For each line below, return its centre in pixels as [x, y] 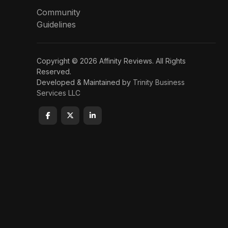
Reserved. [54, 71]
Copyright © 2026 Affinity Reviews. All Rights [111, 61]
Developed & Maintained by [85, 82]
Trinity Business [159, 82]
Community [59, 12]
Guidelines [56, 24]
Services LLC [59, 93]
